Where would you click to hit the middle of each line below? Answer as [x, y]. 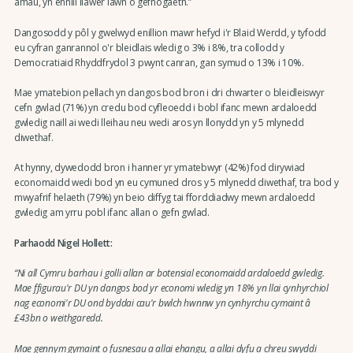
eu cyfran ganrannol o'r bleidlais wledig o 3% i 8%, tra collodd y [149, 47]
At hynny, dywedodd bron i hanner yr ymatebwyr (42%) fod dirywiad [160, 168]
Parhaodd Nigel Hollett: [63, 243]
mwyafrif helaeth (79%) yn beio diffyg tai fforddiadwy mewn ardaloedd [164, 198]
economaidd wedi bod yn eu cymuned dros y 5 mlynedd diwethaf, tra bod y [176, 183]
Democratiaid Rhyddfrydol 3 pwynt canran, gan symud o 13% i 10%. [159, 62]
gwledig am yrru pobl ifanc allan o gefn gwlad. [111, 213]
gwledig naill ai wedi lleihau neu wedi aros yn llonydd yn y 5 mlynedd [159, 122]
